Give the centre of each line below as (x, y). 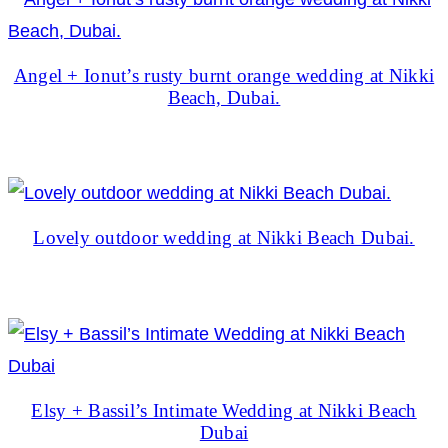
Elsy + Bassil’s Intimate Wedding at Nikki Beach (224, 411)
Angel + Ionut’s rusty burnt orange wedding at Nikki (224, 75)
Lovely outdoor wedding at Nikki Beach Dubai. (224, 238)
